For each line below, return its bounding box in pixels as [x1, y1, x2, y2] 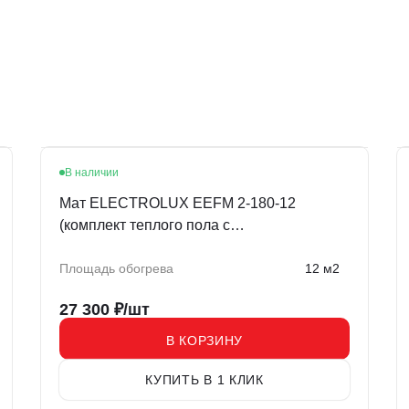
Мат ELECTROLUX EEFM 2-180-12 [59, 195, 296, 212]
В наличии [65, 166, 119, 180]
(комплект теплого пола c [59, 217, 230, 234]
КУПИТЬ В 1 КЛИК [145, 372, 264, 388]
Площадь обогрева [59, 261, 173, 277]
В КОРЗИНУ [165, 332, 244, 348]
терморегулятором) [59, 239, 192, 256]
